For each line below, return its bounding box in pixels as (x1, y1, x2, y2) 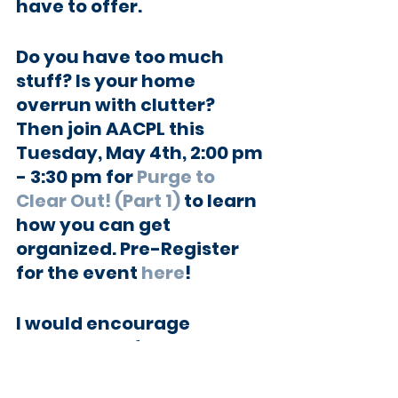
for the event (16, 260, 141, 286)
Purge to (137, 164, 219, 190)
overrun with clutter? (16, 92, 219, 118)
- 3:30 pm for (16, 164, 137, 190)
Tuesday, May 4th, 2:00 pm (16, 140, 267, 166)
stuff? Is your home (16, 68, 199, 94)
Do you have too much (16, 44, 227, 70)
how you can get (16, 212, 174, 238)
